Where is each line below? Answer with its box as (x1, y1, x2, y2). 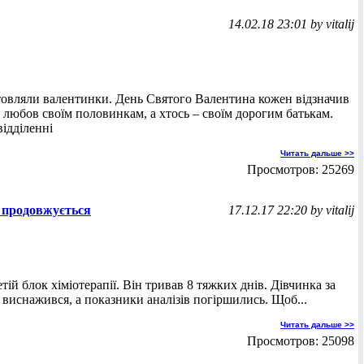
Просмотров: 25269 (247, 162, 354, 176)
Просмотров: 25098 (247, 334, 354, 348)
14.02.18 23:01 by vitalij (228, 17, 354, 31)
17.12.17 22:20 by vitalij (228, 203, 354, 217)
